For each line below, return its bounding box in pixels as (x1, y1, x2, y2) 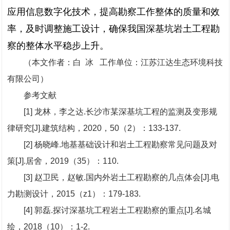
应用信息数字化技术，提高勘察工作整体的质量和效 (7, 7, 220, 17)
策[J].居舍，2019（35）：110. (7, 157, 119, 165)
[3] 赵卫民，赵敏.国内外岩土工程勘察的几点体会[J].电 (24, 173, 219, 182)
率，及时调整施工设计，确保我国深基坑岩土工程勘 (7, 24, 220, 34)
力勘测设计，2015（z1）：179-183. (7, 189, 141, 198)
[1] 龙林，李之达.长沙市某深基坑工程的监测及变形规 (24, 107, 217, 116)
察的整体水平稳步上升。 (7, 41, 109, 51)
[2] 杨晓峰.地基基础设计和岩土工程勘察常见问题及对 (24, 140, 217, 149)
